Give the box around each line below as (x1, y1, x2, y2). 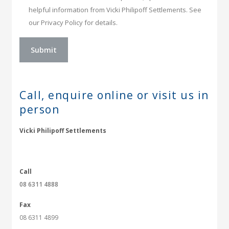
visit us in (149, 88, 209, 102)
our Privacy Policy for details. (29, 18, 118, 27)
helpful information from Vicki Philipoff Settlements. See (29, 5, 202, 14)
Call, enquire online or (19, 88, 149, 102)
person (19, 102, 60, 117)
